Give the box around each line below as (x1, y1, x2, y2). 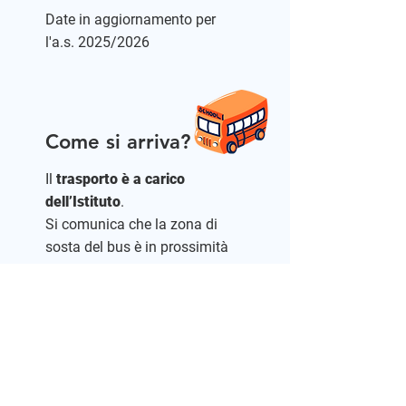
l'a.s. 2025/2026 (45, 34, 150, 51)
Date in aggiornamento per (45, 11, 216, 28)
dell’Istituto (45, 193, 121, 210)
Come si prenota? (27, 378, 194, 402)
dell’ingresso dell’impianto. (45, 261, 215, 278)
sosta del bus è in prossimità (45, 238, 228, 256)
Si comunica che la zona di (45, 216, 217, 233)
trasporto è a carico (56, 170, 185, 188)
